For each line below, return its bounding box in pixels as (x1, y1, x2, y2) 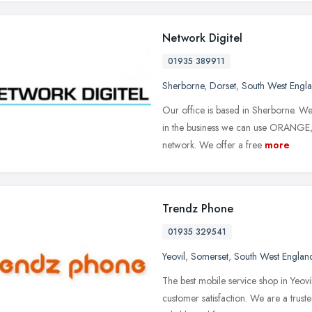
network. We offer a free (162, 137, 262, 152)
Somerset (191, 249, 228, 263)
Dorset (210, 78, 236, 93)
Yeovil (162, 249, 185, 263)
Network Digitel (162, 29, 242, 46)
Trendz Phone (162, 200, 233, 217)
